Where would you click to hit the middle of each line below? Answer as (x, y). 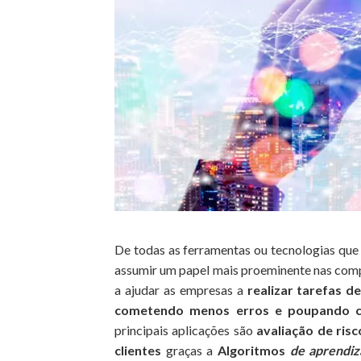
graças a (189, 350)
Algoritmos (253, 350)
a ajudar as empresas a (181, 289)
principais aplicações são (186, 330)
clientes (138, 350)
